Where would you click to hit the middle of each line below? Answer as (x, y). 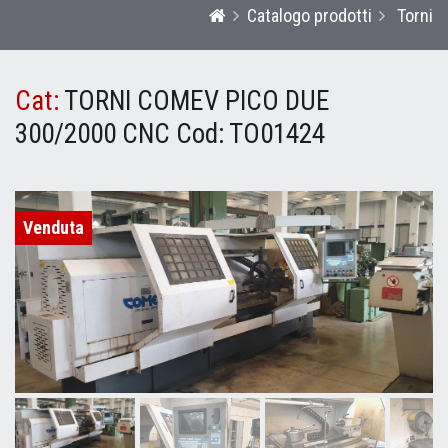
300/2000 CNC (95, 133)
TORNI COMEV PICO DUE (194, 100)
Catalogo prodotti (309, 15)
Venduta (53, 227)
